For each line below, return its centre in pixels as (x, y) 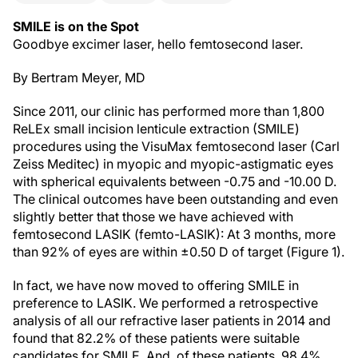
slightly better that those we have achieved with (153, 217)
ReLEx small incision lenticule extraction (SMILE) (156, 129)
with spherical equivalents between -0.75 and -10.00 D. (175, 181)
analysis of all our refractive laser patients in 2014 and (172, 320)
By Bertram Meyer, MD (79, 78)
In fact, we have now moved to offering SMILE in (156, 285)
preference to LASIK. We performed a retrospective (165, 303)
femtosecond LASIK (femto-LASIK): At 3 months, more (174, 234)
